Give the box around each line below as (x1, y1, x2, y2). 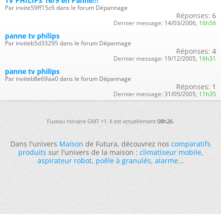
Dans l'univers (10, 139, 59, 148)
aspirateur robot (37, 155, 92, 165)
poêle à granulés (95, 155, 151, 165)
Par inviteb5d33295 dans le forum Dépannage (5, 38, 131, 47)
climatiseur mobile (139, 147, 201, 157)
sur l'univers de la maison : (46, 147, 140, 157)
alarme (154, 155, 178, 165)
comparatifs (171, 139, 211, 148)
